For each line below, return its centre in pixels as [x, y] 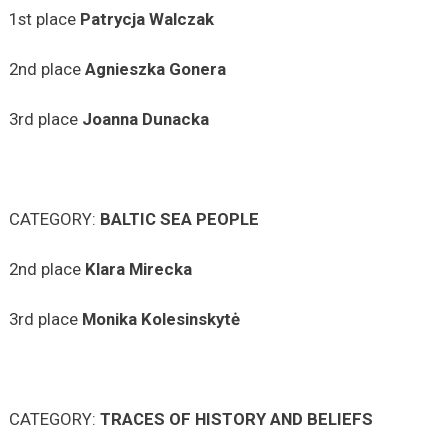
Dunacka [175, 118]
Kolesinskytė [190, 318]
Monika [109, 318]
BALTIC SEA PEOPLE [179, 218]
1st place [44, 18]
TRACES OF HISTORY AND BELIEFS [236, 418]
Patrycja [112, 18]
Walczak [181, 18]
